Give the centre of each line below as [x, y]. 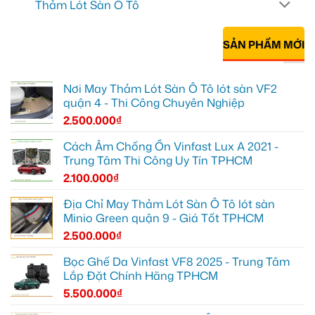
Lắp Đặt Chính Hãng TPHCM [141, 275]
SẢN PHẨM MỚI [264, 45]
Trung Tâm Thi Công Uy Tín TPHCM [158, 160]
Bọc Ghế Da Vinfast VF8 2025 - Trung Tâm [176, 261]
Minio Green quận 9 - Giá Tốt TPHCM [163, 218]
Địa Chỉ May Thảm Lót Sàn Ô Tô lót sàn [169, 204]
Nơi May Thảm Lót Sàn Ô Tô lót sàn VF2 [170, 88]
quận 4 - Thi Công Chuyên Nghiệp [154, 102]
